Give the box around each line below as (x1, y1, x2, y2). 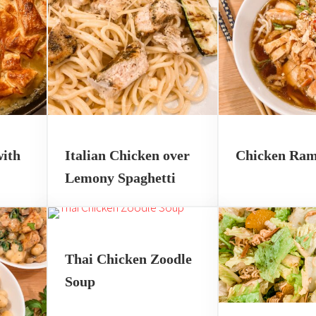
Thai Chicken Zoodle (64, 250, 192, 267)
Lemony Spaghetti (64, 169, 176, 186)
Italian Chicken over (64, 147, 190, 163)
